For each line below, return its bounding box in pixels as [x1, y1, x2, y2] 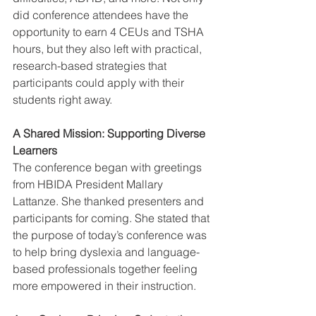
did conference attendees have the [13, 7, 191, 22]
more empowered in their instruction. [13, 278, 196, 293]
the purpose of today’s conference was [13, 227, 209, 242]
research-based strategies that [13, 58, 169, 73]
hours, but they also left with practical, [13, 41, 205, 56]
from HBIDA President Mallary [13, 176, 166, 191]
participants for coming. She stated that [13, 210, 212, 225]
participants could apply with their [13, 75, 187, 90]
